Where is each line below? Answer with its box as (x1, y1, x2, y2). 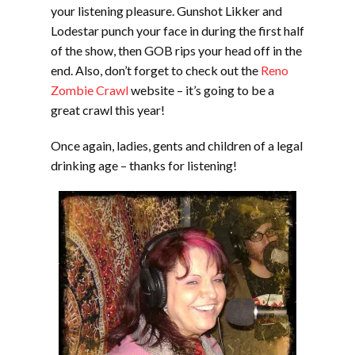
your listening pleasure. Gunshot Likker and (51, 3, 282, 18)
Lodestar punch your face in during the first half (51, 23, 304, 38)
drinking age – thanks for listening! (51, 158, 237, 173)
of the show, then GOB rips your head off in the (51, 43, 302, 58)
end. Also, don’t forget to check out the (51, 63, 261, 78)
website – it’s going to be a (128, 82, 274, 97)
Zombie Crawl (51, 82, 128, 97)
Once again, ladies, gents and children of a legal (51, 138, 303, 153)
